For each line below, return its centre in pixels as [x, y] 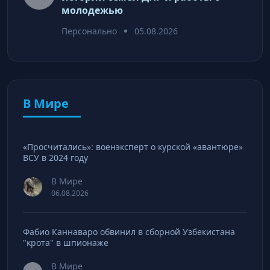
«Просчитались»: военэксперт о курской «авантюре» [133, 146]
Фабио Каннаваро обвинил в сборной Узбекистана [129, 231]
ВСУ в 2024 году [55, 157]
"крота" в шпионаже [66, 242]
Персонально [89, 31]
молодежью [92, 10]
